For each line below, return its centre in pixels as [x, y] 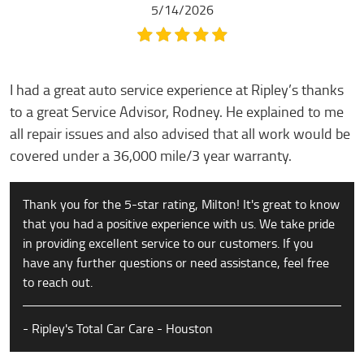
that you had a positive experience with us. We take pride [179, 224]
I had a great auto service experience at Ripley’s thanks [177, 90]
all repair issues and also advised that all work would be [180, 134]
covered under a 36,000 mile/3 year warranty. [151, 156]
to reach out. [58, 282]
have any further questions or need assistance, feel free [176, 263]
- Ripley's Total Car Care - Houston [118, 329]
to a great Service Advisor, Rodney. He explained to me [177, 112]
